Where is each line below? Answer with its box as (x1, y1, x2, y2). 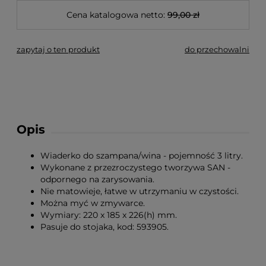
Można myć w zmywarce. (40, 198, 145, 208)
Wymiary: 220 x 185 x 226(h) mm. (40, 210, 177, 220)
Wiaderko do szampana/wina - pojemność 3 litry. (40, 150, 243, 161)
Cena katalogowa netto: (66, 9, 165, 20)
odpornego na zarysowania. (40, 174, 154, 185)
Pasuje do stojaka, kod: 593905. (40, 221, 169, 232)
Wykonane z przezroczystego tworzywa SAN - (40, 162, 230, 173)
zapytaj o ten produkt (17, 45, 100, 54)
